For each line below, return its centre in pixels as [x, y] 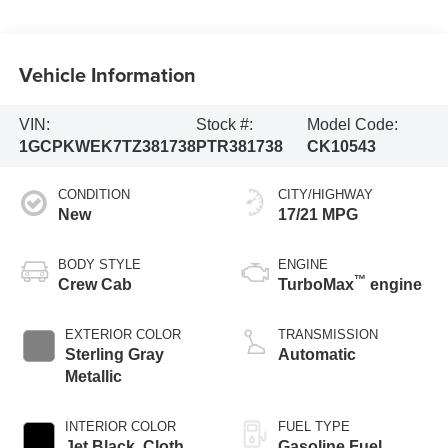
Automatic [317, 354]
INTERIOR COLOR [120, 426]
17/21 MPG [318, 214]
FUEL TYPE [314, 426]
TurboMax [316, 284]
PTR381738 [239, 146]
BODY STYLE [99, 264]
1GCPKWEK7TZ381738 [107, 146]
